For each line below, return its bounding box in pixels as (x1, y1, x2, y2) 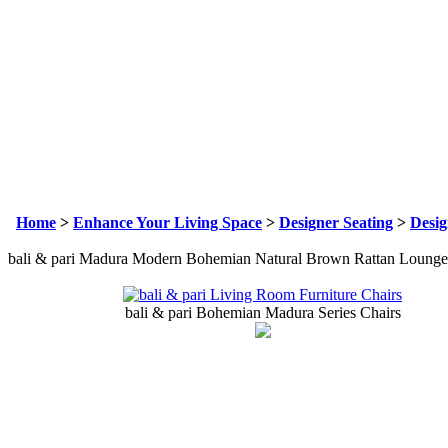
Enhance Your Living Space (73, 214, 262, 232)
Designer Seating (279, 214, 393, 232)
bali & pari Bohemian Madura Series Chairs (124, 304, 401, 322)
